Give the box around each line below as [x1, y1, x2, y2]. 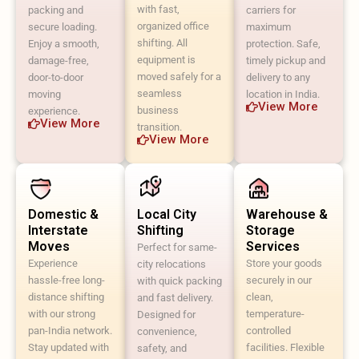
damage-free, [28, 54, 89, 67]
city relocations [137, 257, 206, 270]
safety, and [137, 341, 187, 354]
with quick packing [137, 274, 222, 287]
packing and [28, 3, 83, 16]
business [137, 103, 179, 116]
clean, [246, 290, 273, 303]
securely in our [246, 273, 312, 286]
